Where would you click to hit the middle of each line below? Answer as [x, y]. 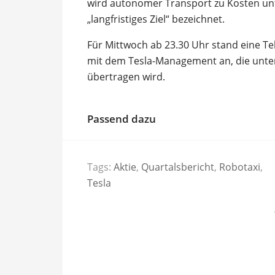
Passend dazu [122, 118]
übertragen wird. [126, 76]
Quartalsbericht [178, 167]
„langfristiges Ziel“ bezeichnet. [156, 19]
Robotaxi [240, 167]
